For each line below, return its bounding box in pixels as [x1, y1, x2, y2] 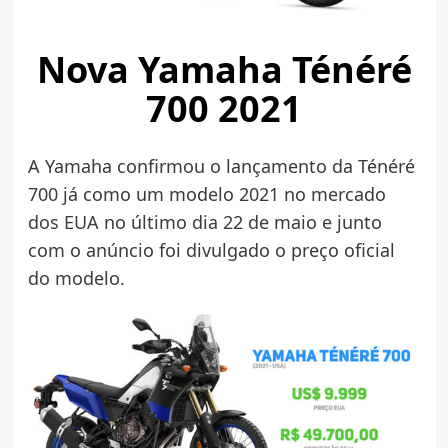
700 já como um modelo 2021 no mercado [27, 181, 386, 206]
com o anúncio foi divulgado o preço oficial [27, 237, 395, 262]
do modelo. [27, 265, 125, 290]
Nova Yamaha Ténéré [36, 44, 412, 94]
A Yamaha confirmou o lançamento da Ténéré [27, 153, 415, 178]
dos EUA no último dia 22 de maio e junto [27, 209, 382, 234]
